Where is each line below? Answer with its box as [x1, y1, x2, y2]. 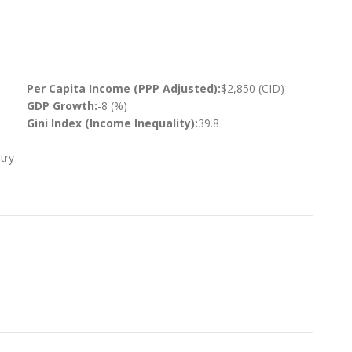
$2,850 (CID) [220, 80, 284, 96]
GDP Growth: [26, 97, 97, 113]
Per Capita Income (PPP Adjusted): [26, 80, 221, 96]
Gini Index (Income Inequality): [26, 115, 198, 130]
